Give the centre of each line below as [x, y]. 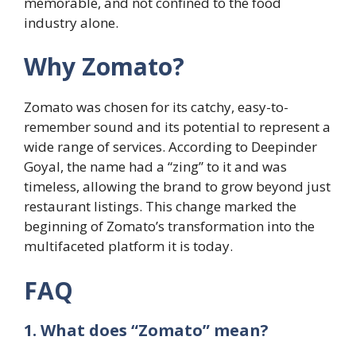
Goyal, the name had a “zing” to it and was [155, 167]
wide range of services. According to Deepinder [170, 147]
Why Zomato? [104, 67]
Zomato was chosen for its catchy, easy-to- [156, 107]
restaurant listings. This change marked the [160, 207]
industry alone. [71, 22]
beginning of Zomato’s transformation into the [169, 226]
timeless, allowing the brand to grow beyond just [177, 187]
